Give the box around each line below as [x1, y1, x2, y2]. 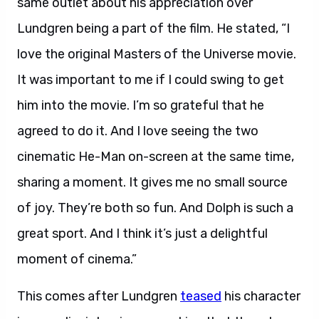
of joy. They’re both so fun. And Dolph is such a [17, 200, 293, 216]
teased [180, 288, 221, 304]
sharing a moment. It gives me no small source [17, 174, 288, 190]
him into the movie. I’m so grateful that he [17, 98, 264, 113]
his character [221, 288, 300, 304]
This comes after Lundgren [17, 288, 180, 304]
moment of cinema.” [17, 251, 137, 267]
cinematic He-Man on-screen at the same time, [17, 149, 294, 164]
